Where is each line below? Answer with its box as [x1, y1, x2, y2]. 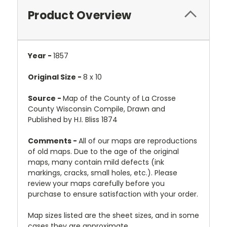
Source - [28, 93, 63, 103]
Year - [28, 51, 53, 61]
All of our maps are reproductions [79, 136, 197, 146]
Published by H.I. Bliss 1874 [28, 115, 118, 125]
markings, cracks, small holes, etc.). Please [28, 168, 177, 178]
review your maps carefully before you [28, 178, 165, 188]
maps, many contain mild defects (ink [28, 157, 164, 167]
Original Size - [28, 72, 83, 82]
